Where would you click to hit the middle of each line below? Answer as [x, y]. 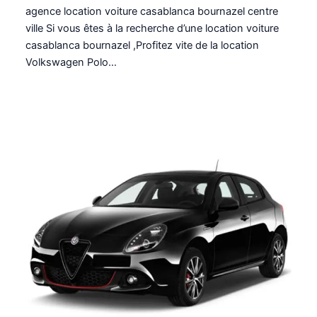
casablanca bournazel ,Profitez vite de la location [143, 45]
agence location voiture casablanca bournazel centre [152, 11]
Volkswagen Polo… [71, 62]
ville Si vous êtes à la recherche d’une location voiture [152, 28]
